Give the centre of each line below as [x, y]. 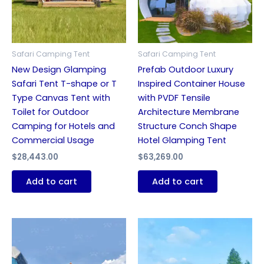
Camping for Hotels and [63, 126]
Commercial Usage [53, 141]
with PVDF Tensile [174, 98]
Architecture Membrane [189, 112]
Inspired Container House [192, 84]
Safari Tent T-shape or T [64, 84]
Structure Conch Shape [187, 126]
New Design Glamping [59, 70]
